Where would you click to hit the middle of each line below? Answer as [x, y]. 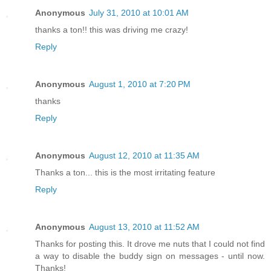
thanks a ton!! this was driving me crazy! [112, 30]
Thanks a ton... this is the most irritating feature [125, 173]
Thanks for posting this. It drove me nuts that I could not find [150, 244]
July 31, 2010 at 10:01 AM [139, 13]
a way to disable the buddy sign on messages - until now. [150, 256]
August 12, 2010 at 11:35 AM [144, 156]
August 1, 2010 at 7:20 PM [140, 84]
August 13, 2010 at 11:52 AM [144, 227]
